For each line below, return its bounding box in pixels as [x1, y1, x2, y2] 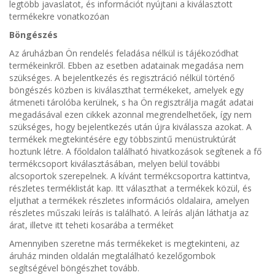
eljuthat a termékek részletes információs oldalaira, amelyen [9, 195, 249, 206]
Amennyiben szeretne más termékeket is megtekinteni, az [9, 238, 239, 249]
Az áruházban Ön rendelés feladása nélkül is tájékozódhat [9, 47, 239, 59]
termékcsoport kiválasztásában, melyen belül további [9, 158, 220, 169]
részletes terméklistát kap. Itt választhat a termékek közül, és [9, 182, 252, 194]
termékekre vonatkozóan [9, 10, 109, 22]
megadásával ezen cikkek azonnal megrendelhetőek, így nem [9, 109, 252, 120]
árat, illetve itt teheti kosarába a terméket [9, 219, 174, 231]
